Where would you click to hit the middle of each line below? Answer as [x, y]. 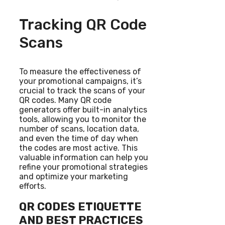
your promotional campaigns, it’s [80, 81]
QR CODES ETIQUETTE [80, 207]
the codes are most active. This [78, 148]
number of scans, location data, [79, 129]
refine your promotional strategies [83, 167]
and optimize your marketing [74, 176]
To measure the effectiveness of [80, 71]
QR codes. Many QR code [65, 100]
